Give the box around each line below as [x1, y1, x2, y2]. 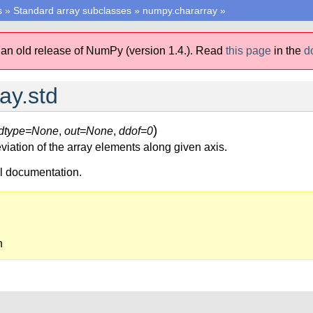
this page [226, 45, 271, 57]
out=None [64, 125, 113, 137]
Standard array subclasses [13, 5, 131, 16]
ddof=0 [119, 125, 153, 137]
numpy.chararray [143, 5, 217, 16]
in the [274, 45, 304, 57]
